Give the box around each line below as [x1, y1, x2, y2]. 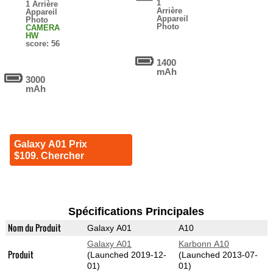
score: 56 [26, 39, 60, 49]
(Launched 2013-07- [178, 250, 258, 260]
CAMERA [26, 23, 60, 33]
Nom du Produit [7, 221, 61, 235]
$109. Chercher [13, 151, 84, 161]
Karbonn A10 [178, 239, 229, 249]
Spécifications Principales [68, 205, 205, 218]
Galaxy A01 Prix [13, 139, 87, 150]
